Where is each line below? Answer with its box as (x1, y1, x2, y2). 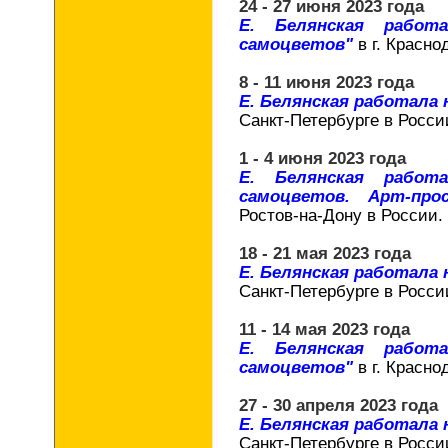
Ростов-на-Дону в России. (239, 206, 443, 224)
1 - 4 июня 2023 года (239, 149, 406, 167)
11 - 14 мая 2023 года (239, 320, 410, 338)
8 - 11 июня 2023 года (239, 73, 414, 91)
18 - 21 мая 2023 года (239, 244, 411, 262)
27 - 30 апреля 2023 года (239, 396, 438, 414)
